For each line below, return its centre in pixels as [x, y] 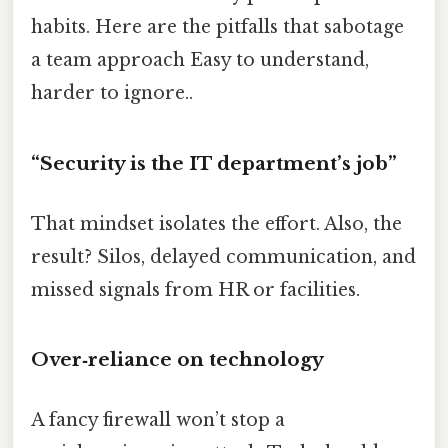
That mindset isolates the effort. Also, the [216, 223]
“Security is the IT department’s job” [214, 164]
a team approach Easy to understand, [200, 60]
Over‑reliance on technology [177, 360]
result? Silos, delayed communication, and [223, 256]
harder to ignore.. [112, 93]
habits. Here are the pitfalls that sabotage [217, 27]
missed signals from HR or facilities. [195, 289]
